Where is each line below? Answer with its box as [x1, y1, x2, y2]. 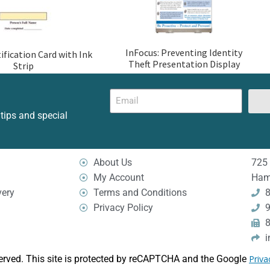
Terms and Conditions [93, 187, 187, 199]
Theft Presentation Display [128, 58, 240, 71]
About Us [93, 157, 132, 169]
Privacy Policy [93, 202, 153, 214]
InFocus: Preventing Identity [125, 46, 243, 59]
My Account [93, 172, 144, 184]
